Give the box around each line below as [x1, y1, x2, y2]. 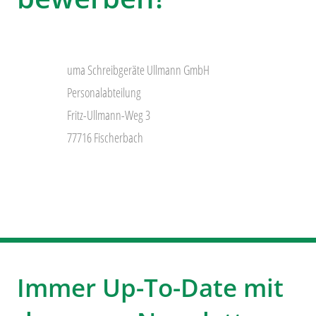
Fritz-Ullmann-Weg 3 [66, 107, 150, 124]
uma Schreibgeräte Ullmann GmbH [66, 61, 209, 79]
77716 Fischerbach [66, 129, 143, 147]
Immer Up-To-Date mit [17, 271, 284, 305]
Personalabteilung [66, 84, 141, 102]
